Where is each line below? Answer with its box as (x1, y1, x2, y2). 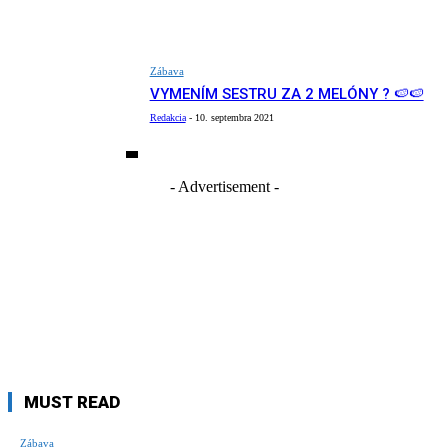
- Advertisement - (169, 178, 279, 196)
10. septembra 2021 (194, 112, 274, 123)
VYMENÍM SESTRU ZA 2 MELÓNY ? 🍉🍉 (149, 85, 424, 103)
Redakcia (149, 112, 186, 123)
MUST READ (24, 392, 120, 413)
